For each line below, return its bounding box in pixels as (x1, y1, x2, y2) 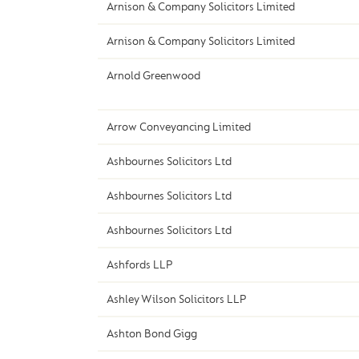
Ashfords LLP (106, 258, 172, 272)
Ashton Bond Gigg (106, 327, 197, 341)
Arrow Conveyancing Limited (106, 120, 251, 135)
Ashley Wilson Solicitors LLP (106, 292, 246, 307)
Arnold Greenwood (106, 69, 200, 83)
